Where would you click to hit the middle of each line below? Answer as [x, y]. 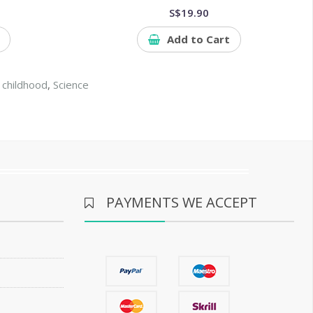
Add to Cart [199, 39]
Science [71, 84]
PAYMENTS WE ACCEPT [181, 202]
